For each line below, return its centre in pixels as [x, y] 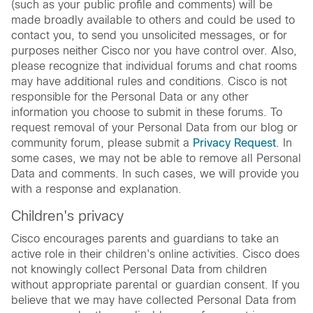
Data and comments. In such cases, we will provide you [155, 173]
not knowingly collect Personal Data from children [139, 269]
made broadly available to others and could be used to [153, 20]
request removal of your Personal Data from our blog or [154, 127]
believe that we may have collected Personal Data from [154, 300]
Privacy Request [234, 143]
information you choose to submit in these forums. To [147, 112]
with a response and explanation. [96, 189]
